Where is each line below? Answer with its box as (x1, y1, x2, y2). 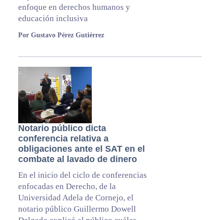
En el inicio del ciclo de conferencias (18, 170, 147, 180)
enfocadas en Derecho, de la (18, 182, 116, 192)
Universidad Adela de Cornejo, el (18, 193, 134, 203)
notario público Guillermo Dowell (18, 204, 136, 214)
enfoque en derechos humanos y (18, 2, 130, 12)
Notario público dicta (18, 123, 106, 134)
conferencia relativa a (18, 134, 109, 144)
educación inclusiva (18, 14, 88, 24)
